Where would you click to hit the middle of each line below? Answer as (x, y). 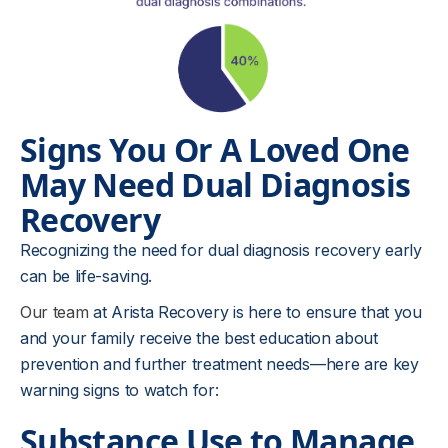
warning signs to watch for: (119, 389)
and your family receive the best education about (199, 337)
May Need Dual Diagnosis (215, 184)
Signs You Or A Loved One (215, 149)
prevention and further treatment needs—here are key (219, 363)
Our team (54, 311)
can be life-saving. (88, 275)
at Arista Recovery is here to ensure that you (255, 311)
